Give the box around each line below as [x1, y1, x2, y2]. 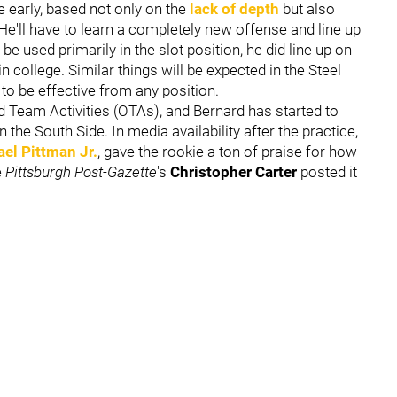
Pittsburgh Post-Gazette [5, 162, 157, 181]
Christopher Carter [170, 162, 297, 181]
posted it [297, 162, 357, 181]
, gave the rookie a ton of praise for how [97, 142, 357, 160]
